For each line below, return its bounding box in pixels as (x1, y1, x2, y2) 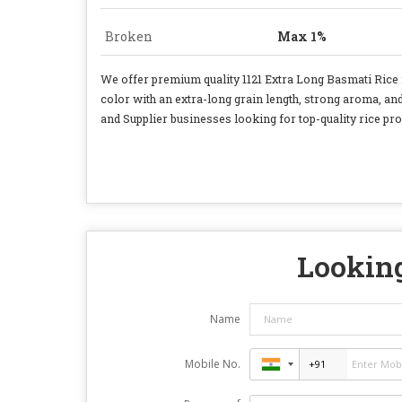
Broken (105, 27, 153, 45)
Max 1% (277, 27, 327, 45)
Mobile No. (184, 355, 240, 371)
